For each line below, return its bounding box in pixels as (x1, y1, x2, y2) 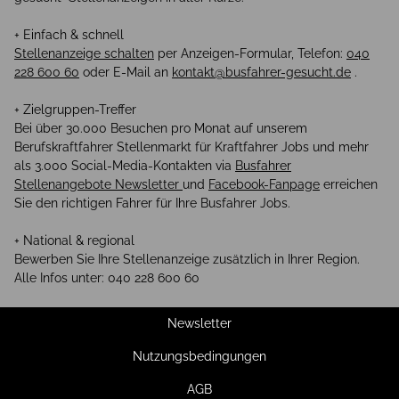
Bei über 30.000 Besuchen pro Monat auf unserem (14, 121, 307, 136)
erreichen (320, 177, 378, 192)
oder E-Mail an (79, 65, 172, 80)
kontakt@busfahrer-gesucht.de (172, 65, 351, 80)
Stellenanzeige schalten (14, 46, 154, 61)
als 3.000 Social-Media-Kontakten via (14, 159, 235, 174)
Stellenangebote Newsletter (14, 177, 183, 192)
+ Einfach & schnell (14, 28, 124, 43)
